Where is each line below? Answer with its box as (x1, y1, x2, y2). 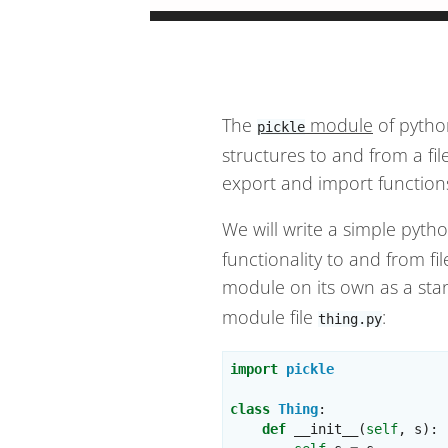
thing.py (318, 311, 382, 327)
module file (222, 305, 318, 329)
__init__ (294, 421, 359, 438)
